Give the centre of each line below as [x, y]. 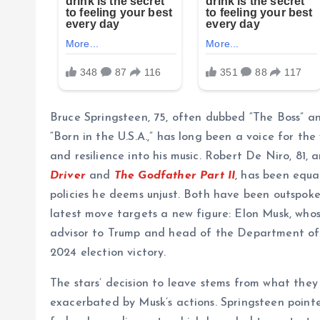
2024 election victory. [108, 253]
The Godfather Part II [175, 176]
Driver [68, 176]
